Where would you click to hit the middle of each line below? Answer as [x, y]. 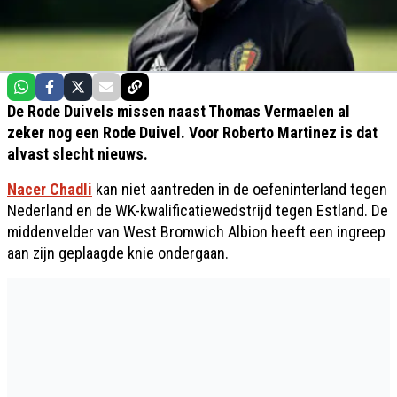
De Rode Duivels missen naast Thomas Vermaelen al [179, 111]
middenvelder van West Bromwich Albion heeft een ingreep [196, 231]
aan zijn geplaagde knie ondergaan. [118, 253]
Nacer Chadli [50, 189]
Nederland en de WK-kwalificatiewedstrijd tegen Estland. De [198, 210]
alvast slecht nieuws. [78, 153]
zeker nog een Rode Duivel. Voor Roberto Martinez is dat [192, 132]
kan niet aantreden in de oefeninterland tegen [240, 189]
